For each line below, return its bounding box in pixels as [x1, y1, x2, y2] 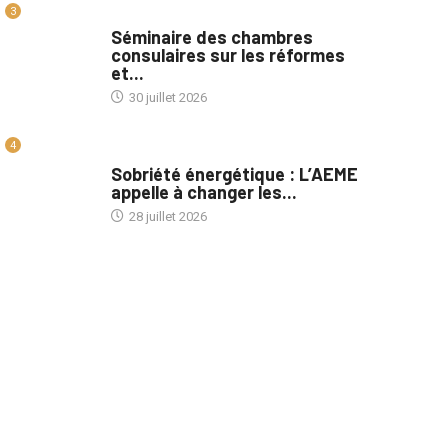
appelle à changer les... [110, 202, 297, 225]
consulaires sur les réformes [110, 65, 345, 88]
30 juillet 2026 [125, 111, 207, 127]
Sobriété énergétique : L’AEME [110, 184, 358, 207]
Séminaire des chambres [110, 47, 313, 70]
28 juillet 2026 [125, 230, 207, 246]
